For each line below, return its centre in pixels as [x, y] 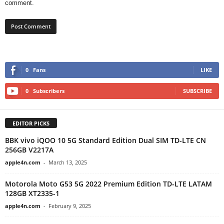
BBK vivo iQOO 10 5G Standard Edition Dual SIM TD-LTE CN [105, 140]
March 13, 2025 [68, 162]
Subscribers [49, 91]
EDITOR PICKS [31, 123]
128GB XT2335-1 [32, 193]
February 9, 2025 [70, 206]
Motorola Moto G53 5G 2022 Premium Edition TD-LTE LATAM [108, 184]
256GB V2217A [29, 150]
